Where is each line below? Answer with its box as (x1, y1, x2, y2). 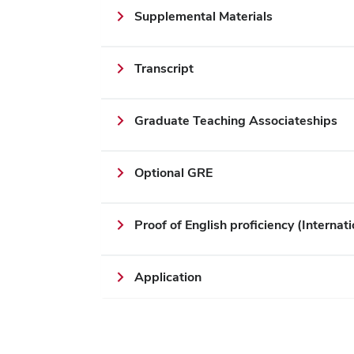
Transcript (134, 60, 194, 77)
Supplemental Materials (134, 8, 273, 24)
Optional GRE (134, 164, 213, 181)
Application (134, 269, 201, 285)
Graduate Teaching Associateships (134, 112, 337, 129)
